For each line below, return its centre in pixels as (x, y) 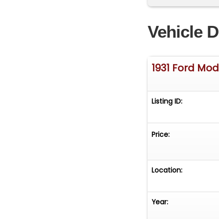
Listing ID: (167, 101)
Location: (167, 170)
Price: (161, 135)
